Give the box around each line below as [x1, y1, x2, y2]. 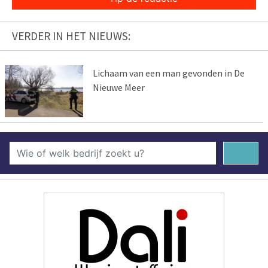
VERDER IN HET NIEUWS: [12, 29, 130, 44]
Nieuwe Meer [92, 81, 145, 94]
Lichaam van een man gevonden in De [92, 67, 245, 80]
